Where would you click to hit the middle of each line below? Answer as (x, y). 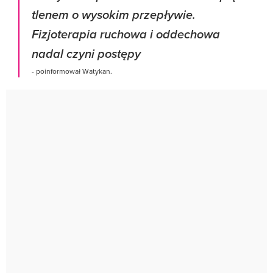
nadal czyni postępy (86, 55)
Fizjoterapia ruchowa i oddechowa (126, 35)
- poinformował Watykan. (72, 71)
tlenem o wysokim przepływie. (114, 16)
